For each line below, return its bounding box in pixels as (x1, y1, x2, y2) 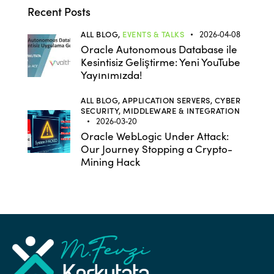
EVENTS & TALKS (122, 28, 184, 40)
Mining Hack (81, 154, 140, 169)
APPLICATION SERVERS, (122, 94, 215, 106)
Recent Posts (28, 4, 91, 20)
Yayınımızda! (81, 68, 142, 83)
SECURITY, (81, 104, 123, 116)
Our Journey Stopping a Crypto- (81, 141, 232, 156)
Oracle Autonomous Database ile (81, 42, 237, 57)
